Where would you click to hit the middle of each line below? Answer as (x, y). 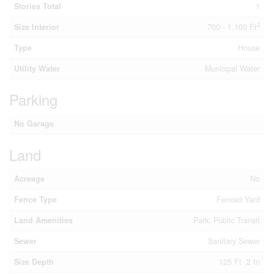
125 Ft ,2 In (239, 262)
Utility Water (37, 68)
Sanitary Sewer (234, 241)
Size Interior (37, 27)
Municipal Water (232, 68)
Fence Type (35, 199)
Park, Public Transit (227, 220)
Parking (33, 99)
